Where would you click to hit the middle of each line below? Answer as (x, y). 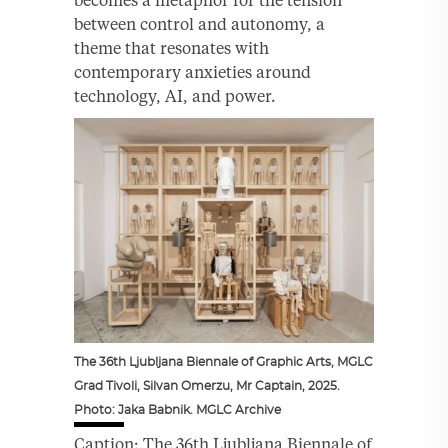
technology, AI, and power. (175, 95)
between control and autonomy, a (199, 23)
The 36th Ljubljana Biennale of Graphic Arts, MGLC (223, 361)
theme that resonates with (171, 47)
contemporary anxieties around (192, 71)
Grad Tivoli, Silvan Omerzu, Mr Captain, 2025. (207, 385)
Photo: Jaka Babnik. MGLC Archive (177, 409)
